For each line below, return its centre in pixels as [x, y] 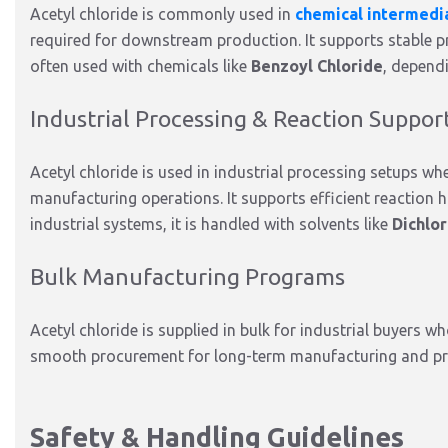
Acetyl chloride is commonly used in [160, 14]
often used [69, 66]
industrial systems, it [107, 224]
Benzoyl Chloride [317, 66]
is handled [222, 224]
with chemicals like [179, 66]
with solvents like [326, 224]
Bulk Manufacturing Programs [187, 276]
